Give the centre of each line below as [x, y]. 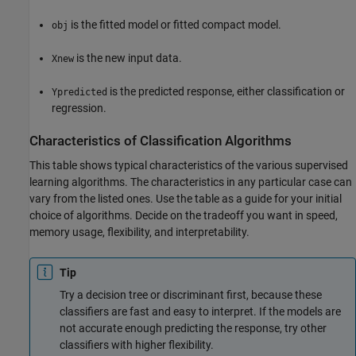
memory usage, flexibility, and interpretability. [139, 232]
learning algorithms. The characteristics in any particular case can [191, 182]
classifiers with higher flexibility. [137, 345]
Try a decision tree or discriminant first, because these [191, 295]
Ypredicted [79, 92]
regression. [79, 108]
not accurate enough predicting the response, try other [193, 329]
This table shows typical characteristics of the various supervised [189, 166]
